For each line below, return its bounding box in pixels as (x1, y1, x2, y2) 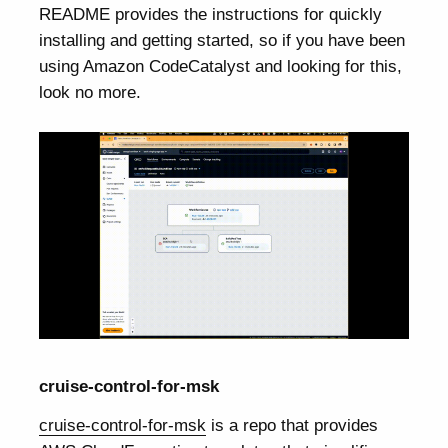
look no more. (39, 82, 142, 103)
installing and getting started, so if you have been (39, 30, 406, 51)
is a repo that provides (206, 414, 379, 435)
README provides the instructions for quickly (39, 4, 383, 25)
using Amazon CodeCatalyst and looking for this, (39, 56, 403, 77)
